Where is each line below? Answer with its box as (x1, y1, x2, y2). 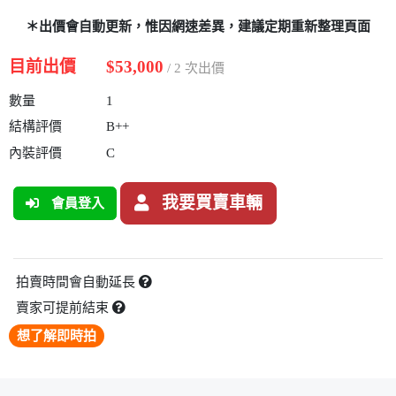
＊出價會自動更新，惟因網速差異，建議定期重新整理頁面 (26, 19, 370, 34)
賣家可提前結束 (15, 301, 112, 315)
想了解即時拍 (17, 328, 96, 343)
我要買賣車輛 (161, 194, 263, 212)
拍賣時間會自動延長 (15, 274, 139, 289)
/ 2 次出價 (166, 60, 225, 75)
